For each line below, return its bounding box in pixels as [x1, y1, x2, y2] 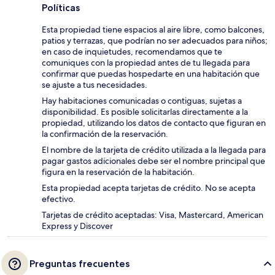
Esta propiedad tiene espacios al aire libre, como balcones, [42, 24, 265, 36]
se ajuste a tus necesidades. [42, 79, 147, 91]
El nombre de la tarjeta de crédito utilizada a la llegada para [42, 144, 266, 156]
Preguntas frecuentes [29, 258, 130, 270]
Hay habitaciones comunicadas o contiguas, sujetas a [42, 95, 242, 107]
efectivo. [42, 193, 76, 205]
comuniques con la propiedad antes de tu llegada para [42, 57, 250, 69]
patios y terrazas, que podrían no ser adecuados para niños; [42, 35, 268, 47]
